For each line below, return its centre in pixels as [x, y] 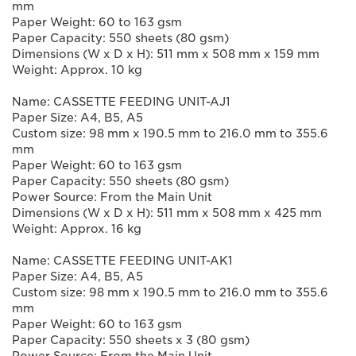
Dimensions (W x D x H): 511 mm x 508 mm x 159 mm [166, 54]
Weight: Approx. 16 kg [77, 229]
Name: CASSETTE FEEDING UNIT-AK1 [122, 261]
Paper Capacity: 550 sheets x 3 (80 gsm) [131, 340]
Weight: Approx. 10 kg [77, 70]
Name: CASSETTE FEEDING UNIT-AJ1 [121, 102]
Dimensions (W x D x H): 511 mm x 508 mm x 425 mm [167, 213]
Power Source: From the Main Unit [112, 197]
